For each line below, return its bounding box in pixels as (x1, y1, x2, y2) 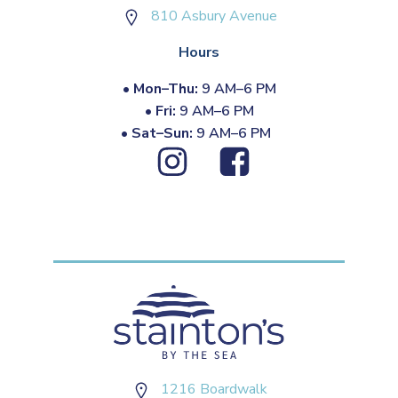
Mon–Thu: (132, 78, 198, 99)
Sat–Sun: (131, 123, 193, 143)
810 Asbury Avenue (151, 5, 277, 26)
